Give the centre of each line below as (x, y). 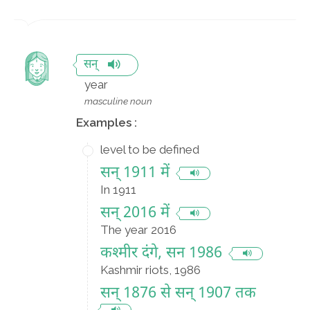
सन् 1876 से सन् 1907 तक (178, 294)
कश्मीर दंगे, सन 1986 (161, 254)
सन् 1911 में (135, 173)
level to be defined (150, 149)
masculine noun (118, 101)
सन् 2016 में (135, 213)
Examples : (107, 122)
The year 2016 (138, 230)
